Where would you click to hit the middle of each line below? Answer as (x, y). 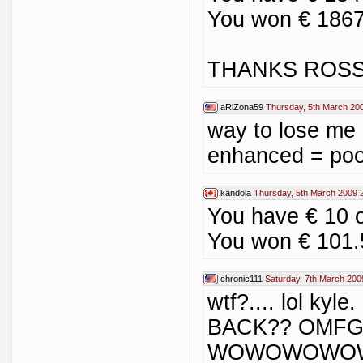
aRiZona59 (242, 107)
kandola (236, 193)
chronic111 (241, 279)
